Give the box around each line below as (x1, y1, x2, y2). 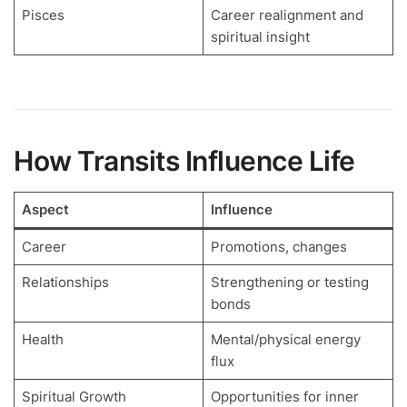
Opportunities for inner (210, 387, 359, 405)
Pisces (21, 5, 65, 24)
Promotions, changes (210, 237, 347, 255)
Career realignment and (210, 5, 363, 24)
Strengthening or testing (210, 273, 369, 291)
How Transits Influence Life (14, 144, 355, 177)
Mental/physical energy (210, 330, 361, 348)
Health (21, 330, 64, 348)
